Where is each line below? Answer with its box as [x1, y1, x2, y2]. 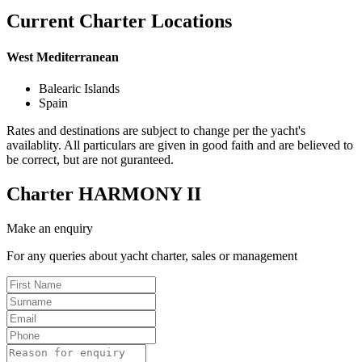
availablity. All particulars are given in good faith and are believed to [6, 137, 353, 152]
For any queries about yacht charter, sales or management [6, 248, 297, 263]
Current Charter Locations [6, 11, 232, 32]
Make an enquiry [6, 221, 93, 235]
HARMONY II [78, 183, 201, 204]
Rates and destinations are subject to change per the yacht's [6, 123, 305, 137]
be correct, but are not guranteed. [6, 152, 174, 166]
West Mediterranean [6, 49, 119, 64]
